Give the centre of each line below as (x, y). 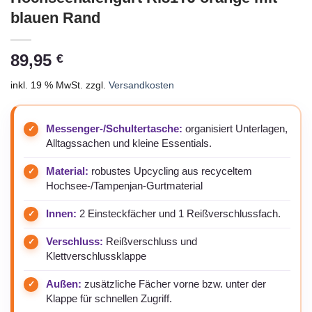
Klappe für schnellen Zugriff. (109, 299)
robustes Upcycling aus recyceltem (170, 172)
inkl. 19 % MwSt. (47, 85)
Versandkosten (141, 85)
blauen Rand (55, 18)
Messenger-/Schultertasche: (114, 129)
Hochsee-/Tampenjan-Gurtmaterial (124, 186)
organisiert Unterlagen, (235, 129)
